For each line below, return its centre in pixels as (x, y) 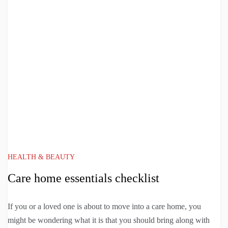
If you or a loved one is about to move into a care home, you (104, 207)
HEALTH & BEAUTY (41, 157)
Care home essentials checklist (83, 178)
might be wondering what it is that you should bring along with (109, 220)
